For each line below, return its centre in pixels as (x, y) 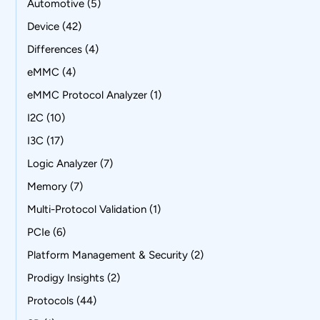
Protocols (51, 301)
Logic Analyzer (62, 164)
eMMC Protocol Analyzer (87, 95)
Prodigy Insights (66, 278)
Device (44, 27)
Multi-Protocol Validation (87, 210)
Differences (55, 50)
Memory (47, 187)
